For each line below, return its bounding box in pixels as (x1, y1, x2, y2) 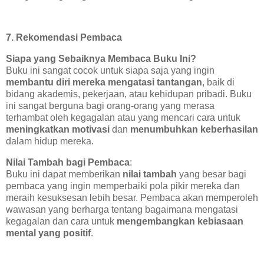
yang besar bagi (177, 169, 246, 180)
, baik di (202, 77, 235, 88)
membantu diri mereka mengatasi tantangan (6, 77, 202, 88)
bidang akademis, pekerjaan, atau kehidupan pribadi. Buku (6, 89, 252, 100)
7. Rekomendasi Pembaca (6, 32, 122, 43)
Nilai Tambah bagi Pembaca (6, 157, 130, 168)
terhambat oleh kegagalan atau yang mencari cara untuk (6, 113, 240, 123)
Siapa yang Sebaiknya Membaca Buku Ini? (6, 54, 196, 64)
